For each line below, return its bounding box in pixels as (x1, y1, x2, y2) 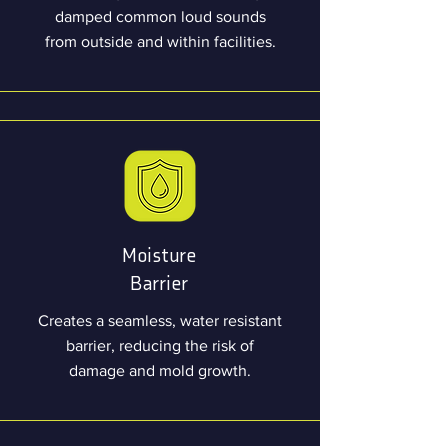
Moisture (122, 243, 196, 267)
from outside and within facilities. (44, 33, 276, 50)
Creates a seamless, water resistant (38, 312, 282, 329)
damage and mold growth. (69, 362, 251, 379)
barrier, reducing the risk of (66, 337, 254, 354)
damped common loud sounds (54, 8, 266, 25)
